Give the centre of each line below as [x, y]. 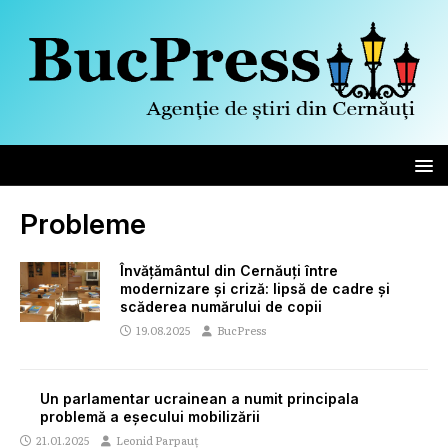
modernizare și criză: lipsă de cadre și [255, 288]
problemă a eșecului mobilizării [150, 416]
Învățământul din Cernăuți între [229, 270]
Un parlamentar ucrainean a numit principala [199, 398]
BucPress [241, 329]
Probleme [83, 223]
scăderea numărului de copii [221, 306]
